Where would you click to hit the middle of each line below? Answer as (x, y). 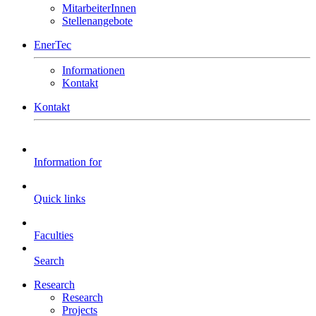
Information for (68, 162)
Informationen (93, 70)
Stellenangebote (97, 21)
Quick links (60, 199)
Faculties (54, 235)
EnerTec (53, 45)
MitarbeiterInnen (99, 8)
